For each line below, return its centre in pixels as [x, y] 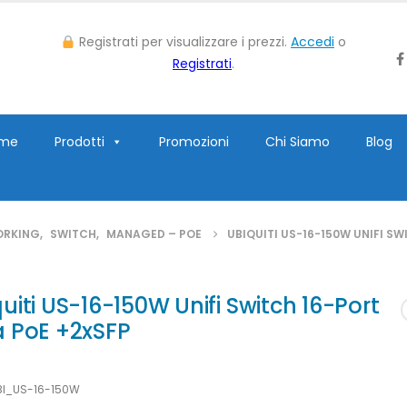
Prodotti [79, 142]
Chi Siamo [298, 142]
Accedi [312, 42]
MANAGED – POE [154, 233]
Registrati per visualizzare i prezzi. [183, 42]
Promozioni [194, 142]
